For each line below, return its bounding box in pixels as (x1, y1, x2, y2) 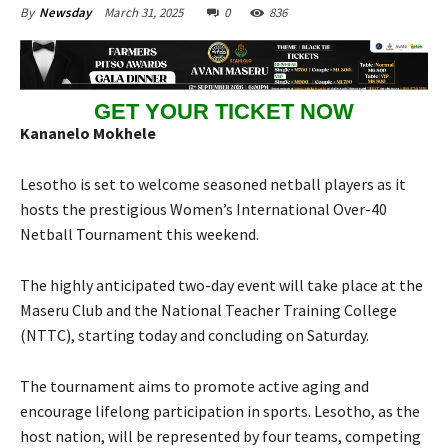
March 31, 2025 (104, 4, 183, 22)
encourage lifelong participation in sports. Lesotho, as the (20, 401, 420, 422)
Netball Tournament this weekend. (20, 224, 259, 245)
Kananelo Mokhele (20, 123, 156, 144)
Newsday (39, 4, 91, 22)
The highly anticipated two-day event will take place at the (20, 275, 423, 296)
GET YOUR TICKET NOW (94, 98, 354, 124)
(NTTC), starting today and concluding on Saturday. (20, 325, 369, 346)
